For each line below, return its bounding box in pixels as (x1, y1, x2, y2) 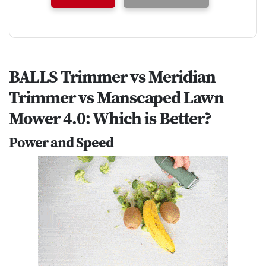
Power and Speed (9, 132, 113, 152)
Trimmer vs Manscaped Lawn (9, 85, 224, 109)
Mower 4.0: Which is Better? (9, 106, 214, 130)
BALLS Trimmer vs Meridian (9, 64, 216, 88)
